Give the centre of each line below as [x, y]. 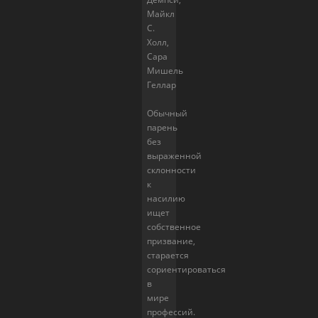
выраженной [174, 156]
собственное [174, 227]
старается [168, 255]
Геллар [161, 85]
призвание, [171, 241]
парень [162, 127]
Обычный [167, 113]
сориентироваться [186, 269]
